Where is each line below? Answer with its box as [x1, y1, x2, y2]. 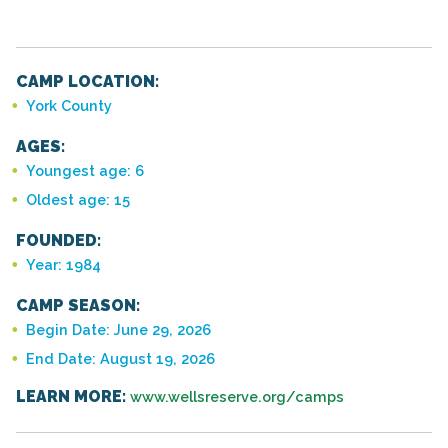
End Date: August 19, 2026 [26, 349, 215, 367]
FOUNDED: [16, 230, 101, 250]
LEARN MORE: [16, 386, 126, 406]
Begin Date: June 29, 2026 [26, 321, 211, 339]
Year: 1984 [26, 255, 101, 273]
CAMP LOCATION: [16, 71, 159, 91]
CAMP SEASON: [16, 296, 140, 316]
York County [26, 96, 112, 114]
